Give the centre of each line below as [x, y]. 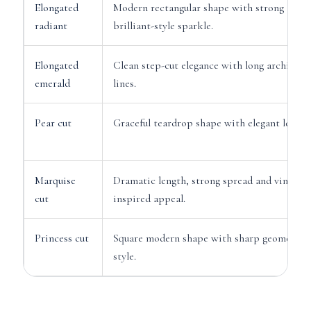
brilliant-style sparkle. [163, 26]
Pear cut [53, 123]
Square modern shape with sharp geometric [210, 238]
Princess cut [61, 238]
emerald [52, 83]
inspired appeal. [149, 199]
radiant [51, 26]
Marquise [55, 180]
